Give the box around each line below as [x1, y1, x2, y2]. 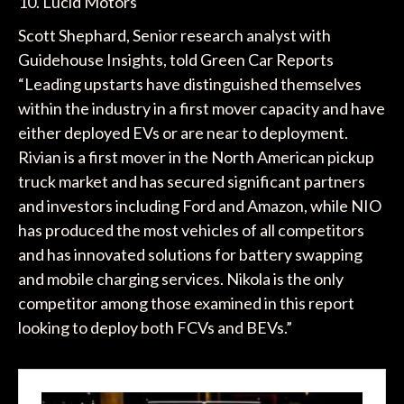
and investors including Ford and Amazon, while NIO [17, 195, 381, 216]
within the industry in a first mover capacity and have [17, 97, 385, 118]
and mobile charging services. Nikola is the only [17, 268, 344, 289]
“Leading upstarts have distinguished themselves [17, 73, 362, 94]
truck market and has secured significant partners [17, 170, 365, 191]
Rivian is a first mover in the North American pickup [17, 146, 374, 167]
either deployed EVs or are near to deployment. [17, 122, 348, 142]
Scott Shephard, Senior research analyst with [17, 24, 331, 45]
